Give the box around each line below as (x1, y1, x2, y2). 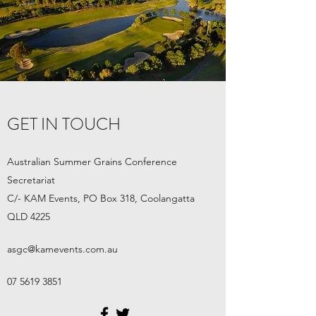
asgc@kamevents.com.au (7, 243, 118, 255)
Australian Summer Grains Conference (7, 155, 177, 168)
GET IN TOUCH (7, 112, 121, 136)
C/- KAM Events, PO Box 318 (7, 192, 135, 205)
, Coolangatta (135, 192, 197, 205)
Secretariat (7, 174, 55, 186)
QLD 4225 (7, 210, 50, 223)
